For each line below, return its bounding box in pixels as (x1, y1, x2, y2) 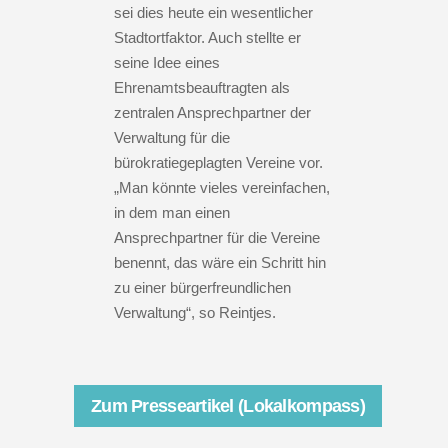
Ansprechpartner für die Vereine (114, 228, 320, 246)
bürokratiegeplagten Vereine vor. (114, 153, 323, 171)
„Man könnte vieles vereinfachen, (114, 178, 330, 196)
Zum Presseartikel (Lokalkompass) (91, 395, 365, 416)
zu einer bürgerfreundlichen (114, 278, 291, 296)
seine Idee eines (114, 53, 220, 71)
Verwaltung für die (114, 128, 230, 146)
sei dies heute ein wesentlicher (114, 3, 313, 21)
